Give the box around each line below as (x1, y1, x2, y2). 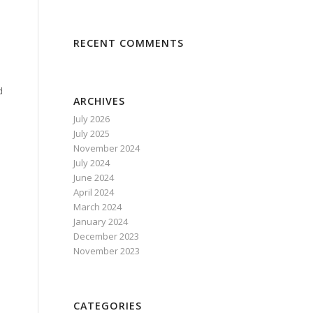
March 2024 (73, 201, 122, 213)
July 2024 (73, 156, 110, 169)
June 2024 (73, 171, 115, 184)
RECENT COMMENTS (73, 36, 184, 50)
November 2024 (73, 142, 140, 154)
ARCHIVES (73, 94, 126, 108)
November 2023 (73, 245, 140, 257)
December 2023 (73, 230, 140, 242)
